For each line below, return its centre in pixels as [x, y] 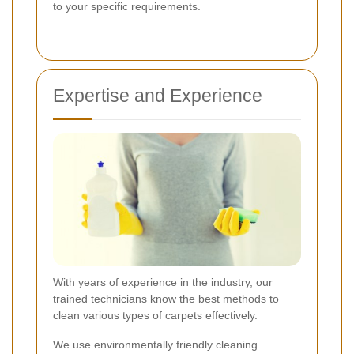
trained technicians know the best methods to [166, 299]
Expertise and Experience [158, 95]
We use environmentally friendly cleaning [155, 345]
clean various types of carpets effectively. [155, 316]
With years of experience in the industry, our [163, 282]
